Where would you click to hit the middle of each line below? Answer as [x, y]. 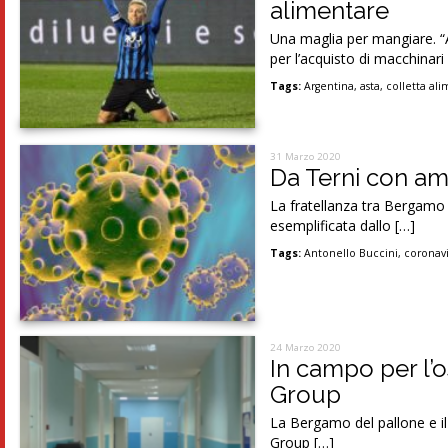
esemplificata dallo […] [343, 225]
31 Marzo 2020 [306, 156]
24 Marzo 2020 [306, 347]
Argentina [329, 85]
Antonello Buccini [351, 252]
